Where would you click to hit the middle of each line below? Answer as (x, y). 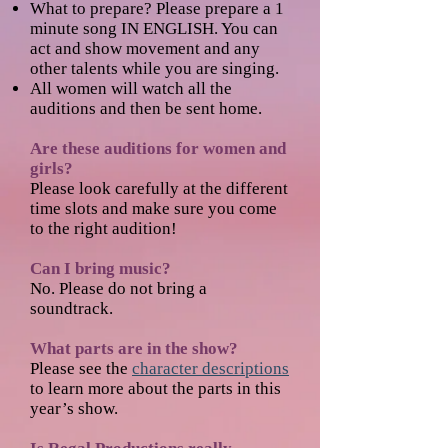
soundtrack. (71, 308)
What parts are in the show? (134, 348)
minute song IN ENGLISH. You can (154, 28)
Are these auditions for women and (158, 148)
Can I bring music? (100, 268)
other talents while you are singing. (156, 68)
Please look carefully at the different (159, 188)
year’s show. (76, 408)
